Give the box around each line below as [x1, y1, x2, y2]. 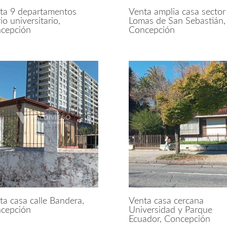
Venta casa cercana [128, 196, 204, 206]
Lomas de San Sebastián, [128, 16, 225, 26]
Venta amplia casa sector [128, 7, 225, 17]
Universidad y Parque [128, 205, 212, 215]
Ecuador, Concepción [128, 214, 210, 224]
